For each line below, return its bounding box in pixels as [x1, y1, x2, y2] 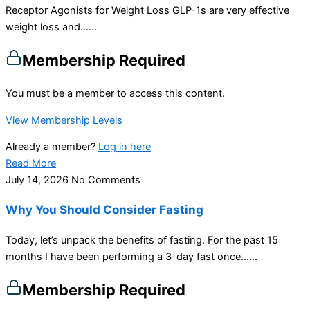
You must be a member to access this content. [6, 87, 225, 100]
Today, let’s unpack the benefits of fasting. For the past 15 [6, 233, 278, 246]
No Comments [71, 174, 140, 187]
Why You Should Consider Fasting [6, 202, 203, 217]
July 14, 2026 [6, 174, 71, 187]
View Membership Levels [6, 113, 122, 127]
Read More [6, 157, 56, 170]
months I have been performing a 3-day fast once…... [6, 250, 257, 263]
